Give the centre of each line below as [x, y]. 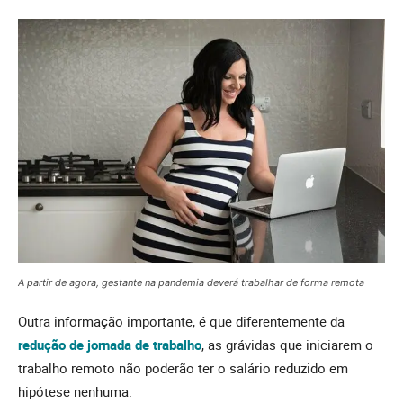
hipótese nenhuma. [75, 391]
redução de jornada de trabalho [110, 344]
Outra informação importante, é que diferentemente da [181, 321]
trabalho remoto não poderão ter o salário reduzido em [183, 367]
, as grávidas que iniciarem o [287, 344]
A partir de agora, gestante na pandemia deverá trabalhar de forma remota [191, 282]
